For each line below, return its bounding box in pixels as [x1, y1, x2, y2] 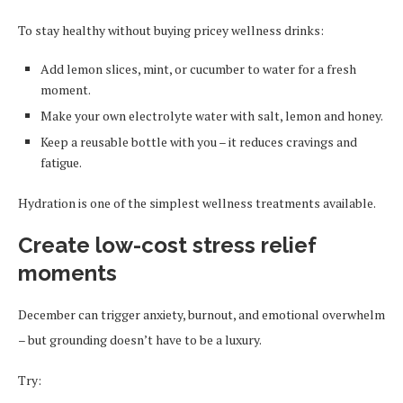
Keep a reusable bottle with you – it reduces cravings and [40, 133, 357, 150]
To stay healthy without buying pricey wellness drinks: [18, 22, 324, 39]
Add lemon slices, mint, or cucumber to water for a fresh [40, 60, 356, 77]
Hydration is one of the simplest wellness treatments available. [18, 194, 376, 211]
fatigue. [40, 154, 82, 171]
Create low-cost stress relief [18, 232, 317, 258]
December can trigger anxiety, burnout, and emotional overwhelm [18, 306, 385, 323]
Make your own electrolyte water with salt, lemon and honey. [40, 107, 383, 124]
